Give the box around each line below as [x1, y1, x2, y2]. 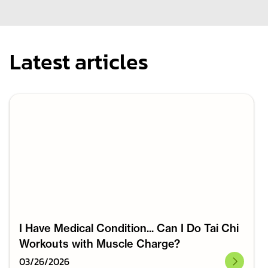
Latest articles [10, 45, 148, 78]
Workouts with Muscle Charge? [19, 236, 180, 251]
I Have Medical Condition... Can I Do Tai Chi [19, 221, 239, 235]
